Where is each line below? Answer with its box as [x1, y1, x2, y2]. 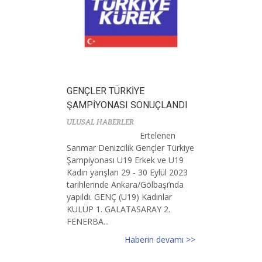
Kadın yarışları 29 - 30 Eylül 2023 [67, 166, 188, 178]
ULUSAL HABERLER [67, 116, 134, 127]
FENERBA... [67, 215, 109, 227]
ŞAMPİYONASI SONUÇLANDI [67, 99, 188, 111]
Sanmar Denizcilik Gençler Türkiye [67, 142, 194, 153]
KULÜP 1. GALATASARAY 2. [67, 203, 170, 215]
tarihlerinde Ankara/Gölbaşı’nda [67, 178, 184, 190]
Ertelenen [140, 129, 175, 141]
